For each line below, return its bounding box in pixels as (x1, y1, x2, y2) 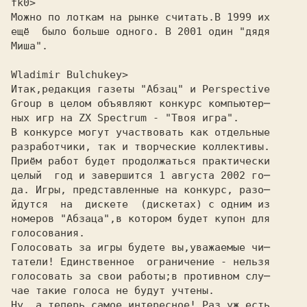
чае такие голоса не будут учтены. (11, 284, 214, 297)
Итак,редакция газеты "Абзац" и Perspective (11, 83, 270, 95)
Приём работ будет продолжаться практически (11, 155, 270, 167)
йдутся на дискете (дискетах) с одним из (11, 198, 270, 210)
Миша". (11, 40, 48, 52)
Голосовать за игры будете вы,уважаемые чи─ (11, 241, 270, 254)
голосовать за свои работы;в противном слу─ (11, 270, 270, 282)
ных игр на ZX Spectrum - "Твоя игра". (11, 112, 239, 124)
